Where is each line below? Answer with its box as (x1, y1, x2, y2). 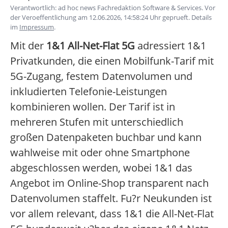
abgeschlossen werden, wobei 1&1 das (10, 161, 192, 175)
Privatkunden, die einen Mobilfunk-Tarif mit (10, 54, 214, 68)
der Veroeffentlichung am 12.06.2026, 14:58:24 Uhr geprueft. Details (10, 13, 212, 22)
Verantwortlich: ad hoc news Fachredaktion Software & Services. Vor (10, 3, 215, 13)
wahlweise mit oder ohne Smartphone (10, 146, 190, 160)
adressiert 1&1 (135, 39, 206, 53)
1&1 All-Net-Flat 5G (46, 39, 135, 53)
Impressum (19, 22, 54, 32)
